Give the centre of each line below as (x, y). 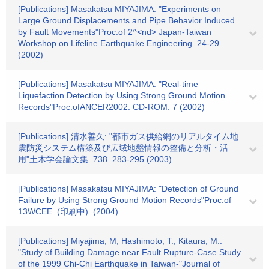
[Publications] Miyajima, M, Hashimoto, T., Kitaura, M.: (120, 241)
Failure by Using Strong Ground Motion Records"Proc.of (125, 200)
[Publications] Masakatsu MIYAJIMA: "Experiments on (119, 9)
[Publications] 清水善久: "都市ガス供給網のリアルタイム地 (128, 136)
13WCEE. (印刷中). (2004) (68, 211)
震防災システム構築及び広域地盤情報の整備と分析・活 (123, 148)
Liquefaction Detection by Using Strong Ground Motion (122, 95)
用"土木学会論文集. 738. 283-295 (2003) (95, 159)
